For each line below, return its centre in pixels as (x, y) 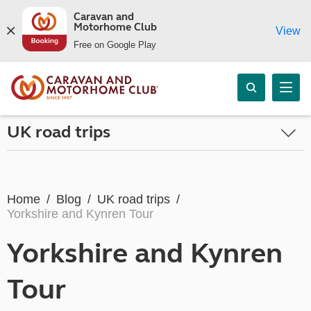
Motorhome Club (115, 27)
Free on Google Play (115, 45)
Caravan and (103, 17)
